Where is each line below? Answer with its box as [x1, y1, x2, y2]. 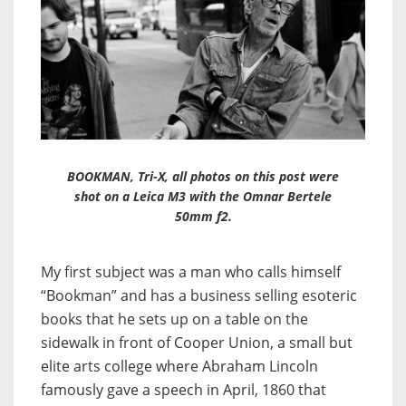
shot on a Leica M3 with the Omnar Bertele [74, 187, 332, 205]
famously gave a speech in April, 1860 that [41, 379, 326, 400]
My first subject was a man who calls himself [41, 261, 341, 282]
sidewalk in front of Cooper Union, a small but [41, 332, 353, 353]
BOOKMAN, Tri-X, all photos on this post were [67, 167, 339, 185]
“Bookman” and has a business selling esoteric [41, 285, 357, 305]
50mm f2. [174, 207, 232, 225]
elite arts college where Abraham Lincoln [41, 355, 318, 376]
